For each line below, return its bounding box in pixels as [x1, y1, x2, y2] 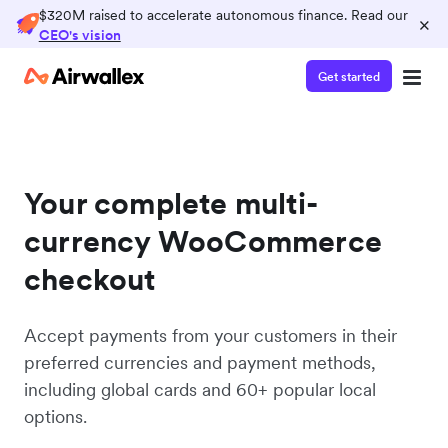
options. [24, 405, 87, 428]
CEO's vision [38, 26, 121, 44]
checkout [24, 260, 156, 298]
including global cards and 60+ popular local [24, 378, 376, 401]
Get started [318, 68, 380, 84]
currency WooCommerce [24, 222, 383, 260]
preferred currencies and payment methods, [24, 351, 376, 374]
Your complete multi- [24, 184, 318, 222]
